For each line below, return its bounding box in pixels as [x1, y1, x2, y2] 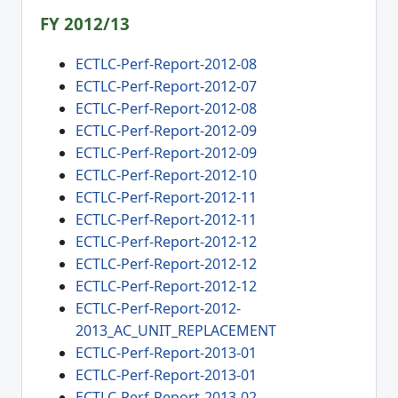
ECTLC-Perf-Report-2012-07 [76, 76, 257, 97]
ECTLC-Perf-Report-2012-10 [76, 165, 257, 186]
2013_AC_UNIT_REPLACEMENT [76, 321, 276, 341]
